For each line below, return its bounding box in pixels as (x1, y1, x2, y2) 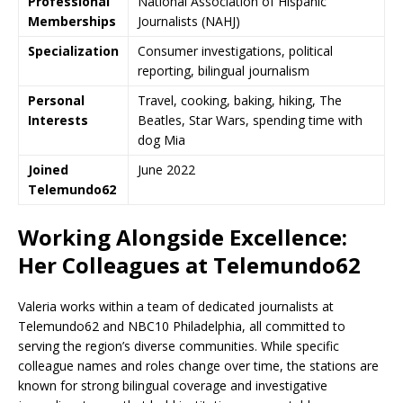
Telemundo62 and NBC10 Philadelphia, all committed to (18, 318, 345, 335)
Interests (28, 112, 88, 129)
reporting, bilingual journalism (138, 62, 309, 79)
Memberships (28, 13, 116, 30)
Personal (28, 92, 85, 109)
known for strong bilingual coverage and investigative (18, 377, 327, 394)
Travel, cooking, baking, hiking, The (138, 92, 342, 109)
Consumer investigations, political (138, 42, 333, 59)
